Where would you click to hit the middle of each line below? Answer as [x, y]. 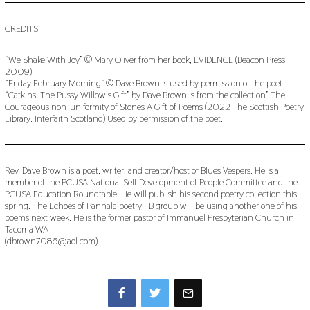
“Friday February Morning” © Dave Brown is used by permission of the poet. [144, 83]
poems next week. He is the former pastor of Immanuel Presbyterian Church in [149, 217]
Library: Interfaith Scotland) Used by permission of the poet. [113, 118]
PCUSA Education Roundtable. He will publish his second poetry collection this [151, 193]
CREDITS [21, 28]
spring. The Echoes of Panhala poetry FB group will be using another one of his [151, 205]
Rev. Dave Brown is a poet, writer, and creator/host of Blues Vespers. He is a [142, 170]
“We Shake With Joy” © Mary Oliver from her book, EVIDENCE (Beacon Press [145, 59]
